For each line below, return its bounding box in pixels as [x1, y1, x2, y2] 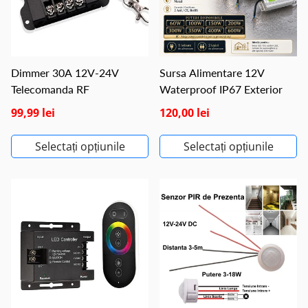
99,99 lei [11, 105, 55, 120]
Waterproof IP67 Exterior [159, 82, 283, 96]
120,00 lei [159, 105, 210, 120]
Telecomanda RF [11, 82, 89, 96]
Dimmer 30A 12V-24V [11, 66, 119, 79]
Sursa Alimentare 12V [159, 66, 265, 79]
